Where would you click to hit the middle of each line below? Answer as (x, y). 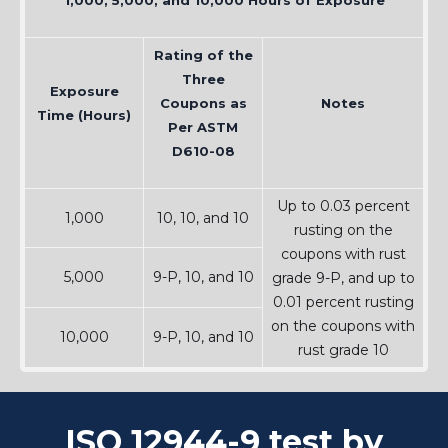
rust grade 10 (343, 350)
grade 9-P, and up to (343, 278)
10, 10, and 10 (203, 218)
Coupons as (203, 103)
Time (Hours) (84, 115)
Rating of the (203, 55)
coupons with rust (343, 254)
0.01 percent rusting (343, 302)
